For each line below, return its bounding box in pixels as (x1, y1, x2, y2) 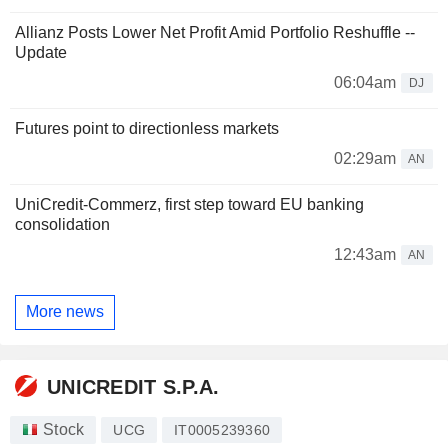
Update (15, 43, 67, 61)
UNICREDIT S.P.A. (47, 376, 220, 399)
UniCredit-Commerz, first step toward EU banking (15, 195, 364, 213)
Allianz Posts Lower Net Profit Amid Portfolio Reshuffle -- (15, 23, 415, 41)
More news (26, 303, 104, 321)
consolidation (15, 215, 110, 233)
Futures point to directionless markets (15, 119, 279, 137)
